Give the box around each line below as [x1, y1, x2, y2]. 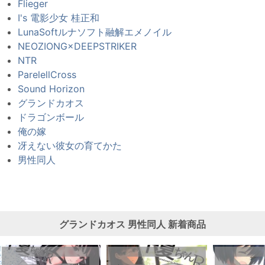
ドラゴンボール [18, 111, 84, 124]
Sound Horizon [18, 83, 85, 95]
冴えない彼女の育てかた [18, 140, 122, 152]
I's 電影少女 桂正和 [18, 12, 99, 24]
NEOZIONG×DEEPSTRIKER [18, 40, 137, 53]
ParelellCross [18, 69, 76, 81]
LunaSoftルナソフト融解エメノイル [18, 26, 172, 38]
